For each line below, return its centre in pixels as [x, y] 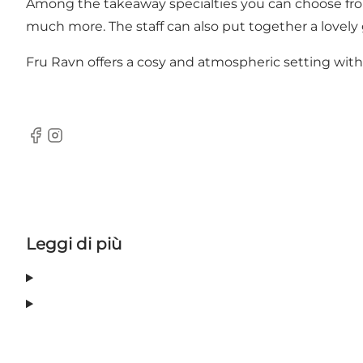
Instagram [78, 143]
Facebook [57, 143]
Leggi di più [74, 244]
